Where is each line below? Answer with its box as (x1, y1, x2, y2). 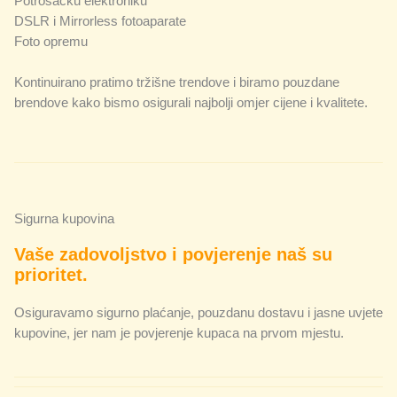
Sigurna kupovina (14, 211, 114, 226)
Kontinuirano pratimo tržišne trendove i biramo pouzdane (14, 74, 339, 90)
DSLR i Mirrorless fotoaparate (14, 13, 186, 28)
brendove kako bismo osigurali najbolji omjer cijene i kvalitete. (14, 95, 368, 110)
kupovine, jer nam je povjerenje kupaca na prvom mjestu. (14, 325, 344, 340)
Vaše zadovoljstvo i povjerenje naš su (14, 244, 332, 264)
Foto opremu (14, 34, 88, 49)
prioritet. (14, 264, 88, 284)
